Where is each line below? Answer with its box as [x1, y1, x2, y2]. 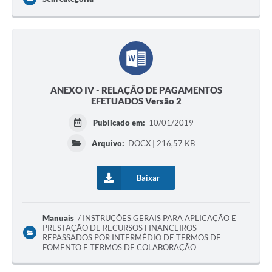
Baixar [137, 173, 160, 183]
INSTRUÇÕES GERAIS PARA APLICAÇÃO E [83, 213, 237, 223]
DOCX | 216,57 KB [126, 138, 195, 149]
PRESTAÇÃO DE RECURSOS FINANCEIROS [42, 223, 197, 233]
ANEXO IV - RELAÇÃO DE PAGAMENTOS [50, 84, 222, 96]
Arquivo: [92, 138, 125, 149]
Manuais [42, 213, 74, 223]
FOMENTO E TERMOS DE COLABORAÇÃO [42, 242, 196, 253]
